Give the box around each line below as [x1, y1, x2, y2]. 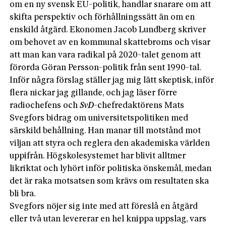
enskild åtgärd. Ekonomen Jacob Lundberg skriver [10, 25, 206, 34]
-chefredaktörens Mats [94, 101, 185, 110]
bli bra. [10, 189, 36, 198]
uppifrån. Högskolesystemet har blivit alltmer [10, 151, 186, 160]
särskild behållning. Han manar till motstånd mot [10, 126, 201, 135]
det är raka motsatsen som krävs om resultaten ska [10, 177, 209, 186]
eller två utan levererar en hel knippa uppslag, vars [10, 214, 207, 223]
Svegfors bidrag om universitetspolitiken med [10, 114, 189, 123]
